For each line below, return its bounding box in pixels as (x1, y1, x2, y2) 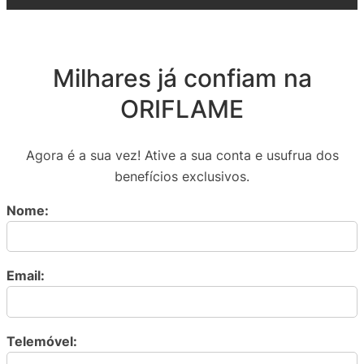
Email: (6, 267, 45, 284)
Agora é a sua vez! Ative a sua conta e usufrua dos (25, 146, 339, 163)
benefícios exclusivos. (115, 167, 249, 184)
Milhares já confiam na (52, 63, 312, 93)
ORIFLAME (120, 93, 244, 123)
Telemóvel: (6, 333, 77, 350)
